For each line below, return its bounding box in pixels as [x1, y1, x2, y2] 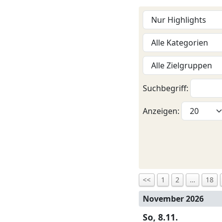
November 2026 [143, 193, 204, 205]
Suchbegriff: [143, 83, 190, 94]
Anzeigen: [143, 106, 181, 116]
